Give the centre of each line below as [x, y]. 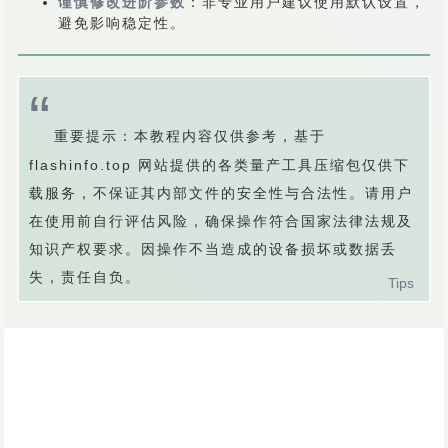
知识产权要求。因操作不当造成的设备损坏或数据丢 [213, 249]
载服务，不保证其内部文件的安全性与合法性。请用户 [221, 193]
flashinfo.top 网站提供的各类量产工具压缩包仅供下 [219, 165]
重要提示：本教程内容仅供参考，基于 [190, 136]
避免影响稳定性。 [122, 23]
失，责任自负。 [85, 277]
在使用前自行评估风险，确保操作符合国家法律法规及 [221, 221]
